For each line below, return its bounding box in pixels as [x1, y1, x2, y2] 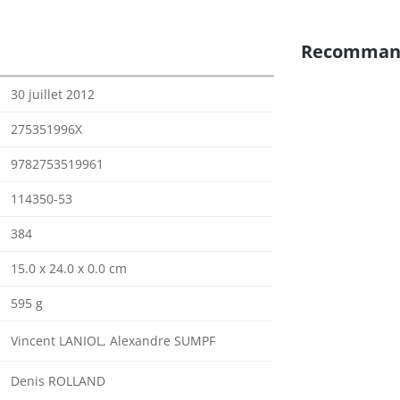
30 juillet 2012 [11, 86, 95, 103]
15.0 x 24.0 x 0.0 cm [11, 260, 127, 277]
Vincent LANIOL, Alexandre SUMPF [11, 332, 215, 349]
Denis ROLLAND [11, 372, 105, 389]
